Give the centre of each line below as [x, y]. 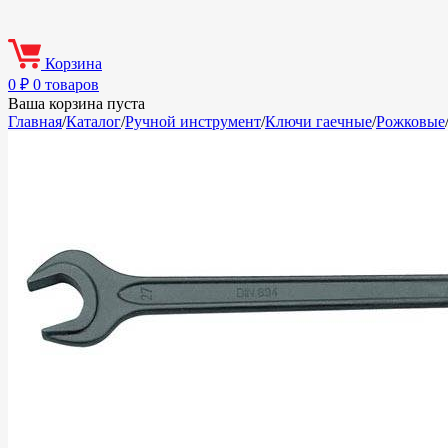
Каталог [93, 121]
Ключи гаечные [318, 121]
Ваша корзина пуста [76, 103]
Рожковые [410, 121]
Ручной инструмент [193, 121]
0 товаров [66, 84]
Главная [35, 121]
